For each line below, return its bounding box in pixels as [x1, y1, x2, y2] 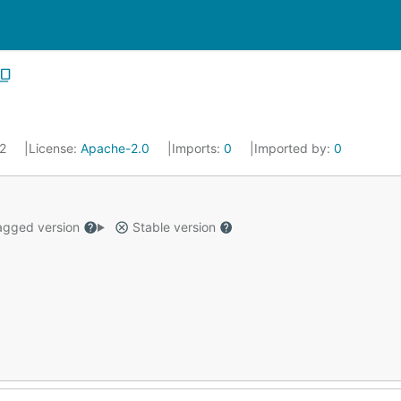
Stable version [128, 219, 219, 235]
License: [29, 141, 81, 156]
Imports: [172, 141, 224, 156]
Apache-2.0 [81, 141, 149, 156]
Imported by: [254, 141, 334, 156]
